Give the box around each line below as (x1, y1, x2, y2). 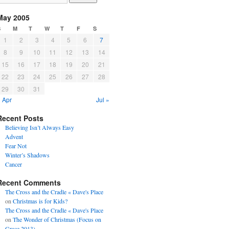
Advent (5, 132, 23, 141)
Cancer (5, 160, 22, 168)
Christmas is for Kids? (12, 197, 67, 205)
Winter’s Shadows (5, 151, 50, 159)
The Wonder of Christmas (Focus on (12, 215, 101, 223)
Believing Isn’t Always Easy (5, 123, 74, 131)
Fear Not (5, 142, 27, 150)
